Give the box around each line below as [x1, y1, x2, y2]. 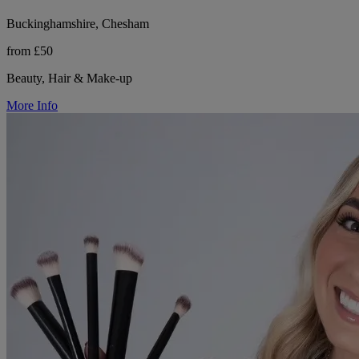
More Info [6, 98, 58, 112]
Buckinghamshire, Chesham [6, 16, 149, 30]
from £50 [6, 43, 53, 58]
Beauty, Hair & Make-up [6, 71, 132, 85]
